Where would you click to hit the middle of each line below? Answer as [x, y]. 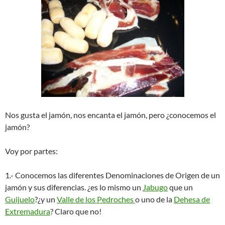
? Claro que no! [76, 211]
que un [180, 187]
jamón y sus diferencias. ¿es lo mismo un [74, 187]
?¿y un [46, 199]
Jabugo [155, 187]
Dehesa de [192, 199]
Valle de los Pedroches [96, 199]
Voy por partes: [31, 151]
